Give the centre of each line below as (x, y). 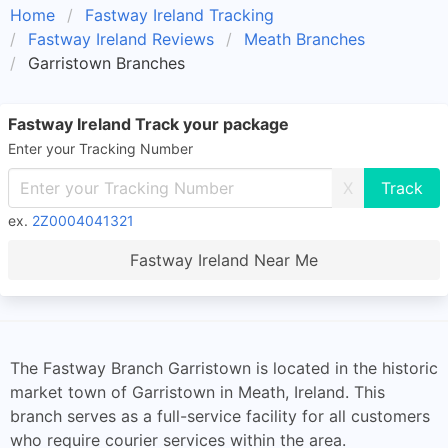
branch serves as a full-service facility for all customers (220, 416)
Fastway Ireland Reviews (121, 39)
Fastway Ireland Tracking (179, 15)
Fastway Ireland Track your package (148, 124)
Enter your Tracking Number (100, 148)
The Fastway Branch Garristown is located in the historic (224, 368)
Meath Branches (304, 39)
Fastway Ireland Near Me (224, 260)
